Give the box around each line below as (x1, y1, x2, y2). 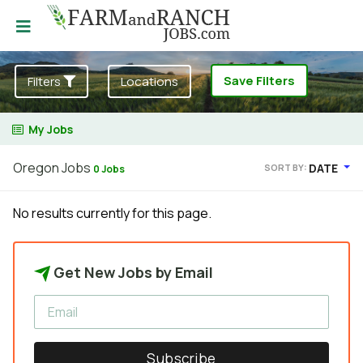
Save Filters (224, 72, 295, 89)
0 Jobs (93, 162, 125, 176)
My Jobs (28, 122, 73, 137)
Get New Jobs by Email (50, 263, 213, 282)
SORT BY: (264, 161, 310, 174)
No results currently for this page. (13, 204, 211, 222)
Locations (121, 73, 178, 90)
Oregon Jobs (13, 159, 93, 177)
